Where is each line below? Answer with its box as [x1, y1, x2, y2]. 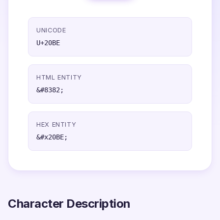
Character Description [8, 196, 131, 211]
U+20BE [36, 39, 60, 47]
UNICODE [36, 27, 66, 34]
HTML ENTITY [36, 74, 82, 81]
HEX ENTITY [36, 121, 77, 128]
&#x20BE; [36, 133, 68, 141]
